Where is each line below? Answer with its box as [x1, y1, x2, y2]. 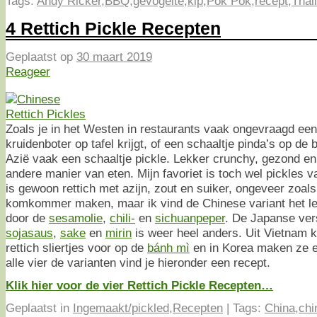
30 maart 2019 [76, 50, 152, 64]
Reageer [6, 64, 50, 79]
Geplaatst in [6, 300, 69, 315]
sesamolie [49, 210, 103, 225]
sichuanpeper [155, 210, 225, 225]
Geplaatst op [6, 50, 76, 64]
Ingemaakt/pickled [73, 300, 169, 315]
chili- [110, 210, 135, 225]
